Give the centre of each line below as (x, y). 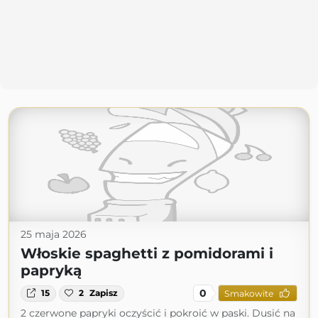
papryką (51, 271)
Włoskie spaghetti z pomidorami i (147, 254)
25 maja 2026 (54, 235)
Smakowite (248, 293)
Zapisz (104, 293)
